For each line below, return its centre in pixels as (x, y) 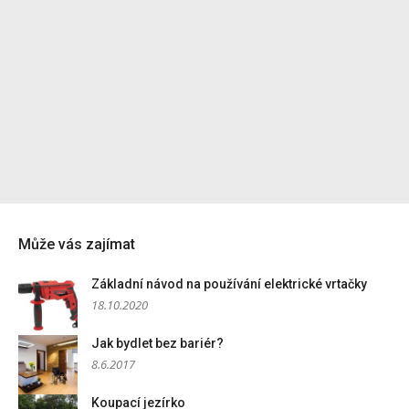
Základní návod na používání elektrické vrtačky (229, 283)
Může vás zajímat (77, 244)
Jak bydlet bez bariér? (157, 343)
